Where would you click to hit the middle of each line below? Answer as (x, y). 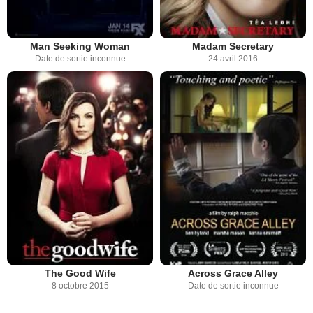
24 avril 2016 (233, 58)
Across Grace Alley (233, 274)
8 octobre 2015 (80, 286)
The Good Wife (80, 274)
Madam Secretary (233, 46)
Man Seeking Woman (80, 46)
